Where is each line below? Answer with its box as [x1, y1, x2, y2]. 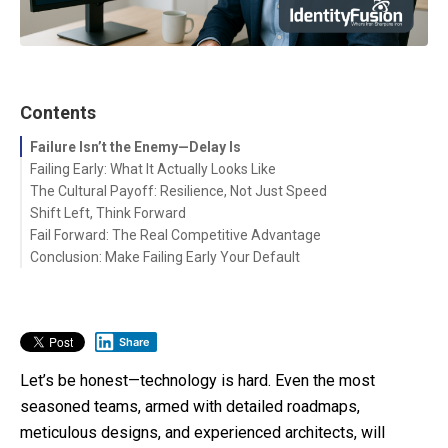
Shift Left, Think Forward [30, 205, 186, 222]
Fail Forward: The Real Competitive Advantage [30, 227, 321, 244]
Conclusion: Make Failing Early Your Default [30, 249, 300, 266]
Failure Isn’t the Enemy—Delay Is [30, 139, 241, 156]
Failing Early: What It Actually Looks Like [30, 161, 276, 178]
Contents [20, 102, 96, 124]
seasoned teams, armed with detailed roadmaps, [20, 397, 360, 417]
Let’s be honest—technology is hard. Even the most [20, 371, 375, 391]
